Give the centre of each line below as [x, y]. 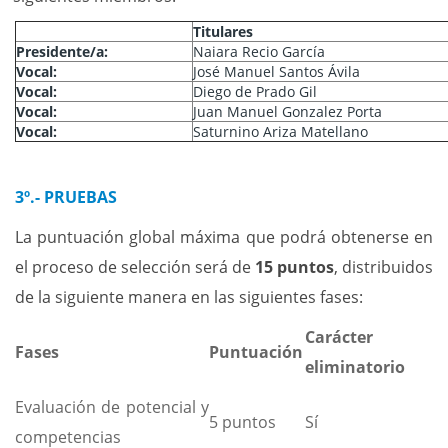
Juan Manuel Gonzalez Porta [287, 111]
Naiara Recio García [259, 51]
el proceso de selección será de [135, 267]
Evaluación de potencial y [112, 407]
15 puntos [294, 267]
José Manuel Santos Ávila [280, 71]
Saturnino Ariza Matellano [280, 131]
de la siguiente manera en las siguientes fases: [189, 297]
